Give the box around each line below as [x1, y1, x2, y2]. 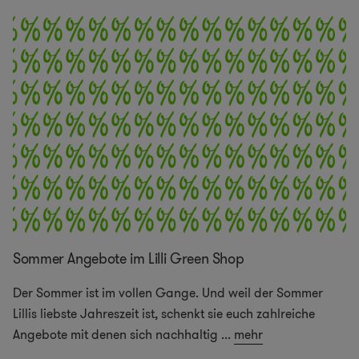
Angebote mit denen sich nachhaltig [13, 325, 218, 345]
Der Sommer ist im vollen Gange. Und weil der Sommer [13, 284, 323, 303]
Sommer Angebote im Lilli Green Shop [13, 248, 244, 270]
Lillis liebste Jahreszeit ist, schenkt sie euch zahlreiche [13, 305, 315, 324]
